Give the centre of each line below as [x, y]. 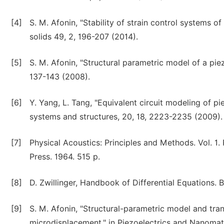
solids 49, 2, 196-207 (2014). [84, 37]
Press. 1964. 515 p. [65, 157]
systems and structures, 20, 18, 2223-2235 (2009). [126, 117]
